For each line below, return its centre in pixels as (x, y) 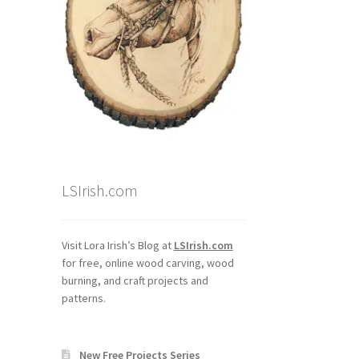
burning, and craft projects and (135, 280)
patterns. (83, 298)
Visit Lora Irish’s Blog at (117, 245)
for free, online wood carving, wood (147, 262)
